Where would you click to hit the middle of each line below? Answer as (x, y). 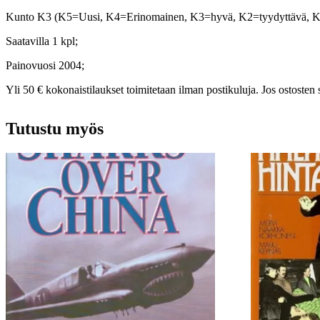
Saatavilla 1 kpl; (42, 41)
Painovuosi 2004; (45, 66)
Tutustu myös (55, 129)
